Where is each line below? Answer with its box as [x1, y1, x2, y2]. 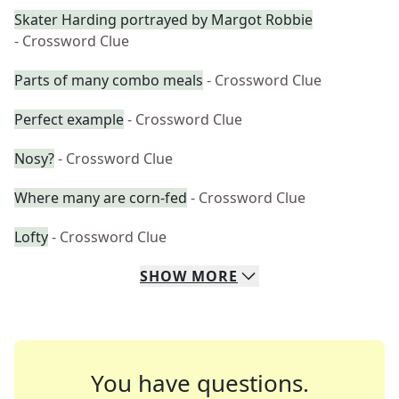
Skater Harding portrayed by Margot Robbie [14, 10, 313, 29]
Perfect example [14, 110, 124, 129]
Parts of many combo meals [14, 70, 203, 90]
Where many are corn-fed [14, 188, 187, 208]
